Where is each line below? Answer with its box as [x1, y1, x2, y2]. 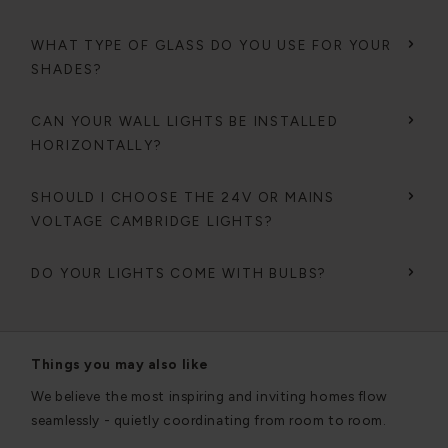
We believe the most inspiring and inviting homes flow [31, 388, 389, 405]
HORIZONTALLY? [31, 137, 163, 154]
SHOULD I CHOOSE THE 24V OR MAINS [31, 189, 335, 206]
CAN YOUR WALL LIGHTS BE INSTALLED [31, 113, 339, 130]
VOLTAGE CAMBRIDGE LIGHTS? [31, 213, 274, 230]
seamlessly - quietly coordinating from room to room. [31, 412, 387, 429]
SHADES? [31, 61, 103, 78]
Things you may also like [31, 356, 209, 373]
